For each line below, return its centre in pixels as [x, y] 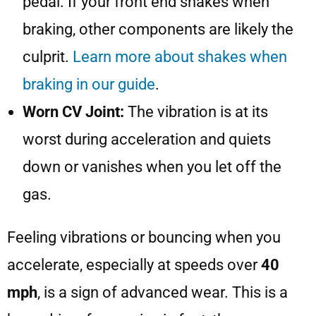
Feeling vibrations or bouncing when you [144, 238]
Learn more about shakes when [180, 57]
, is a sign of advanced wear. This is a [163, 293]
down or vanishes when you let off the [152, 167]
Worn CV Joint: [73, 112]
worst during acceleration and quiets [147, 140]
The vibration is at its [196, 112]
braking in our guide [89, 85]
